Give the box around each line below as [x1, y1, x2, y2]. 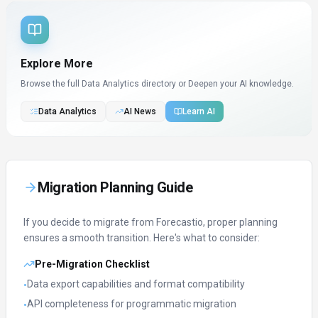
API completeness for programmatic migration [27, 298, 236, 309]
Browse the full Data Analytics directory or [21, 79, 188, 89]
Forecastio [156, 216, 203, 228]
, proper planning [203, 216, 278, 228]
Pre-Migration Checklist [35, 258, 150, 270]
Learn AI [182, 106, 215, 116]
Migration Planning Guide [38, 179, 192, 196]
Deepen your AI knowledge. [188, 79, 294, 89]
